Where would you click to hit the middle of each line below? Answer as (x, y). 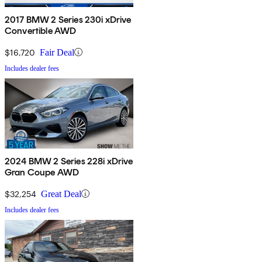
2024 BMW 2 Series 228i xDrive (69, 161)
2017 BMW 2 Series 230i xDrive (68, 19)
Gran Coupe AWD (42, 172)
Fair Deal (57, 52)
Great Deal (61, 194)
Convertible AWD (41, 30)
